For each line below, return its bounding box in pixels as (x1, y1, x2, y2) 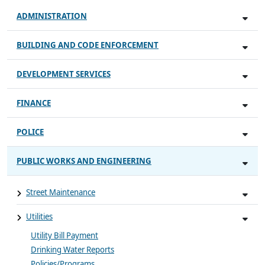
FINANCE (17, 97, 51, 108)
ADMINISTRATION (17, 10, 87, 21)
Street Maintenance (26, 186, 95, 198)
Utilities (26, 211, 53, 222)
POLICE (17, 126, 44, 137)
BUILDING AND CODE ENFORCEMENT (17, 39, 159, 50)
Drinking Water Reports (31, 244, 114, 255)
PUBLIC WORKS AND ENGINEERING (17, 155, 151, 166)
